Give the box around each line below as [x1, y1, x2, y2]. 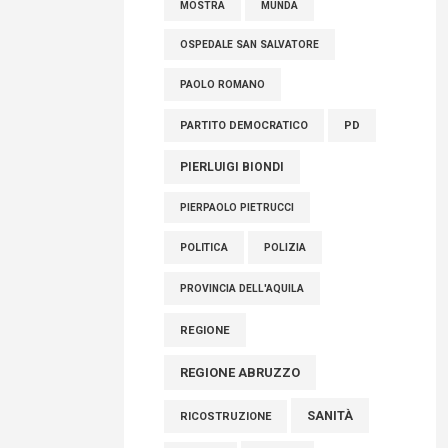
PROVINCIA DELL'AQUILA [180, 301, 304, 314]
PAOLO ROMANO [180, 97, 265, 110]
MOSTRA [180, 19, 225, 30]
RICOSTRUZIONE [180, 429, 271, 442]
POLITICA [180, 260, 228, 273]
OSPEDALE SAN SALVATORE [180, 58, 319, 69]
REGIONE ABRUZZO [180, 384, 300, 399]
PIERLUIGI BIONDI [180, 179, 284, 193]
